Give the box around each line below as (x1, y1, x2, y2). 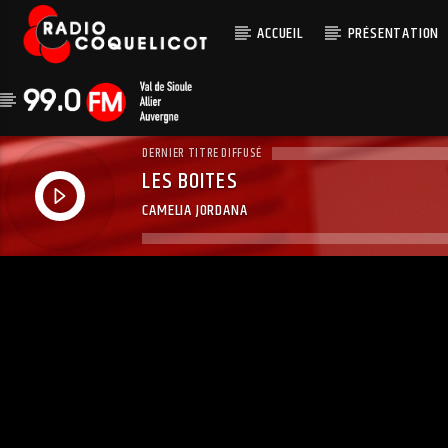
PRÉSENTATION (347, 21, 440, 46)
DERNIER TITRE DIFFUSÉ (142, 143, 263, 164)
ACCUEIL (257, 21, 304, 46)
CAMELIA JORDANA (142, 197, 248, 223)
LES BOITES (142, 164, 238, 200)
